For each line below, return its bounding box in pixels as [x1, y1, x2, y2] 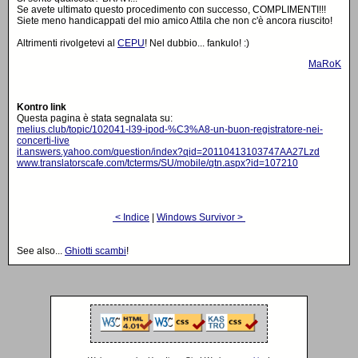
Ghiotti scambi [65, 245, 126, 257]
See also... [17, 245, 65, 257]
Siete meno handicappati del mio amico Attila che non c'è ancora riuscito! [17, 15, 332, 26]
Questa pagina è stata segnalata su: [17, 113, 173, 124]
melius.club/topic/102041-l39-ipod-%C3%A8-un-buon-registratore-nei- [17, 124, 323, 135]
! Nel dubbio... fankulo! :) [145, 38, 249, 49]
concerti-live [17, 135, 70, 146]
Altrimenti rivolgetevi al [17, 38, 117, 49]
